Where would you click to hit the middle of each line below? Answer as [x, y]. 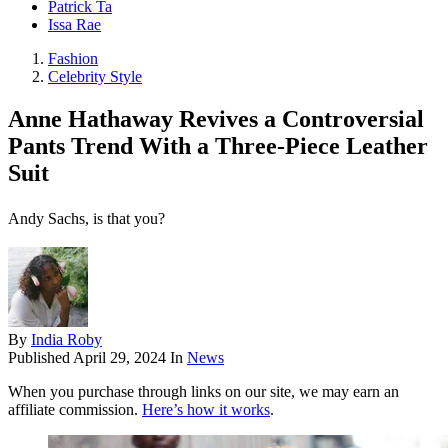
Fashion [73, 59]
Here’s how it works [206, 410]
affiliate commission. [75, 410]
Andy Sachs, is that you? [86, 219]
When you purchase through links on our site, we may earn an [203, 392]
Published [40, 358]
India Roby [66, 340]
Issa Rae [74, 25]
